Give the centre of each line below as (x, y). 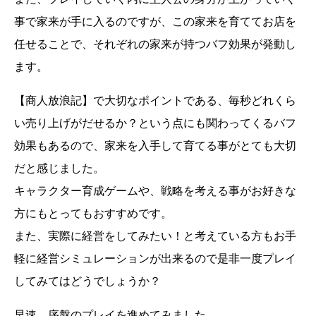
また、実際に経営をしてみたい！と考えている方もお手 (155, 236)
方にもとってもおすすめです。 (93, 213)
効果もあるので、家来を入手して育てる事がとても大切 (155, 145)
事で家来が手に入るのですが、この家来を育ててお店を (155, 21)
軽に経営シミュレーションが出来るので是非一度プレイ (155, 258)
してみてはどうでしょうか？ (87, 281)
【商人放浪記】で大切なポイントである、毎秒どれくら (155, 100)
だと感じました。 (59, 168)
